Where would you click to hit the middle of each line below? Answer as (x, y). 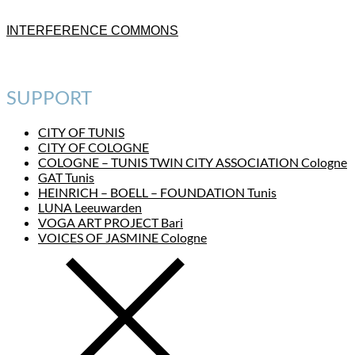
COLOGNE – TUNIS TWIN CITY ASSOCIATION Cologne (193, 162)
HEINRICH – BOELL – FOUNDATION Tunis (157, 192)
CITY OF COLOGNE (94, 147)
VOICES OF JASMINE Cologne (122, 237)
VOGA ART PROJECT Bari (111, 222)
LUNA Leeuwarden (90, 207)
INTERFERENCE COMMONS (92, 30)
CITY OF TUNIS (81, 132)
